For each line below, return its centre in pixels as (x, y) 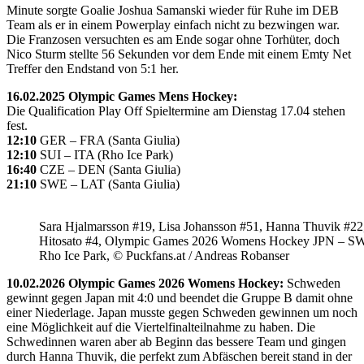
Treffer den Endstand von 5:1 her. (93, 68)
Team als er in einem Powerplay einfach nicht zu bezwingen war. (173, 24)
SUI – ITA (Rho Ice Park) (105, 154)
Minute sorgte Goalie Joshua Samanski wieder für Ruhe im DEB (173, 10)
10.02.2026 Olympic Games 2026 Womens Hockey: (145, 283)
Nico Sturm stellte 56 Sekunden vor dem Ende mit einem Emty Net (179, 54)
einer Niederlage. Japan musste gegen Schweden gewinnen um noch (182, 312)
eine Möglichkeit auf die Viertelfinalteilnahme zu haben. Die (161, 327)
